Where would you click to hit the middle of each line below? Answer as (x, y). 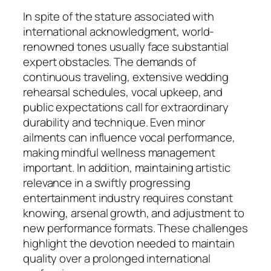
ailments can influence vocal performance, (129, 137)
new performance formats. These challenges (135, 228)
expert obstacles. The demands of (109, 61)
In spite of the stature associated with (119, 16)
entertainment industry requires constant (128, 198)
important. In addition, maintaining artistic (127, 167)
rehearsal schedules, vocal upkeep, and (123, 92)
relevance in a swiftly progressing (107, 182)
